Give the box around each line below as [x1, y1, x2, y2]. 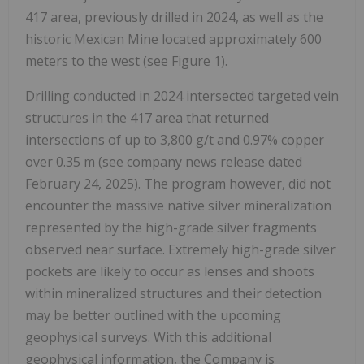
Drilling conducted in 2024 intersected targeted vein [25, 87, 339, 106]
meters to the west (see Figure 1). [25, 52, 227, 71]
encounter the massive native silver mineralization [25, 197, 331, 215]
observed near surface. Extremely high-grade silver [25, 240, 336, 259]
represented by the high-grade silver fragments [25, 219, 317, 237]
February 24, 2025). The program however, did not [25, 175, 331, 193]
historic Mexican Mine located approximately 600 [25, 30, 322, 49]
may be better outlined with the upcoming [25, 306, 281, 325]
